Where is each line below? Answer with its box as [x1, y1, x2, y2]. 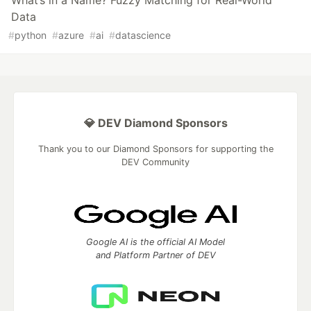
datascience [115, 29, 171, 42]
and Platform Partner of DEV [95, 250, 216, 261]
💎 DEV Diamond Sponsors [83, 116, 228, 131]
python [15, 29, 47, 42]
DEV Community [121, 157, 190, 168]
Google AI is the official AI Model [86, 237, 225, 248]
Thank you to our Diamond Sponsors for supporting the [37, 144, 274, 155]
